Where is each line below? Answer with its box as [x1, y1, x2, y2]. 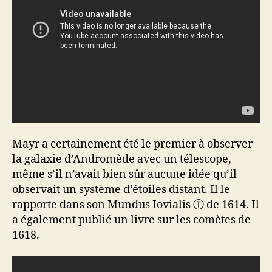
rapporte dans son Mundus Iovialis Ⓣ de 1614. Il [12, 197, 259, 212]
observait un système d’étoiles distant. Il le [12, 182, 230, 197]
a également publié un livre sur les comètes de [12, 212, 251, 227]
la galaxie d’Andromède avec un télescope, [12, 152, 231, 166]
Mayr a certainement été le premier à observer [12, 137, 253, 151]
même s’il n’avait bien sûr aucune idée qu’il [12, 167, 237, 182]
